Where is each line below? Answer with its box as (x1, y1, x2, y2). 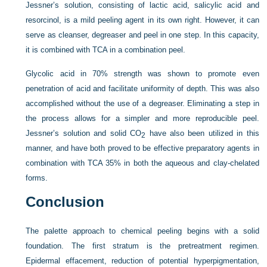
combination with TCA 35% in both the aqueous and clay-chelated (26, 159, 259, 167)
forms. (26, 173, 48, 182)
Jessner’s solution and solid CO (26, 129, 142, 138)
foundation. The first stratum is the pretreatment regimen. (26, 241, 259, 250)
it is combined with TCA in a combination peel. (26, 45, 186, 54)
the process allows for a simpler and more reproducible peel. (26, 114, 259, 123)
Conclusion (26, 194, 105, 210)
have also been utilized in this (145, 129, 259, 138)
